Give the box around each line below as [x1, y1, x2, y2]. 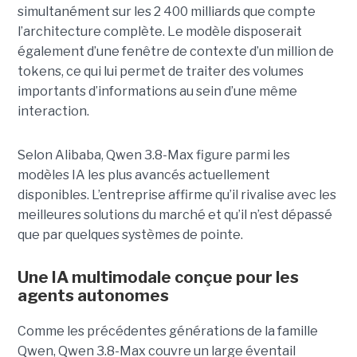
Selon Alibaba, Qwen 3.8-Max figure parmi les [17, 147, 290, 163]
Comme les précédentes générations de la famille [17, 323, 318, 339]
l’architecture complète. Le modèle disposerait [17, 23, 302, 39]
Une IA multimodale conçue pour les [17, 267, 299, 287]
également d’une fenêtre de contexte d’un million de [17, 43, 334, 59]
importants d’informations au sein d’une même [17, 83, 297, 99]
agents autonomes [17, 285, 169, 305]
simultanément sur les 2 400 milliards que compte [17, 3, 316, 19]
